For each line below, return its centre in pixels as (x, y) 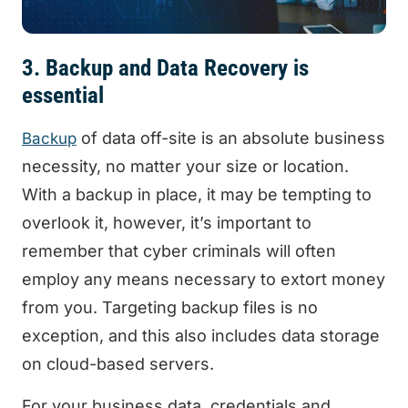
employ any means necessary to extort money (204, 280)
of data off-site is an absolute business (231, 138)
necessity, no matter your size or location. (185, 167)
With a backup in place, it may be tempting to (197, 195)
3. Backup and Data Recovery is (165, 68)
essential (63, 96)
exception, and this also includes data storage (201, 336)
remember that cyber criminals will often (179, 251)
